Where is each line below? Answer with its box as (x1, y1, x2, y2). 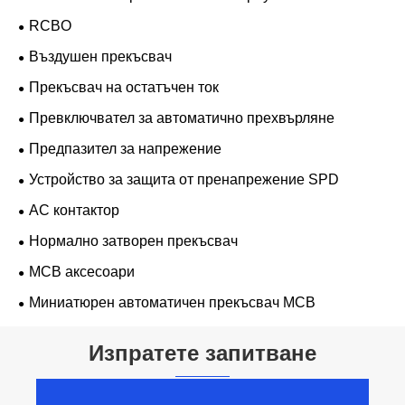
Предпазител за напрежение (29, 141, 221, 157)
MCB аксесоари (29, 264, 135, 280)
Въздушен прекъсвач (29, 49, 172, 65)
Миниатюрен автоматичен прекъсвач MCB (29, 295, 316, 311)
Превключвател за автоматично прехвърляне (29, 110, 334, 127)
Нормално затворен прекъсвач (29, 233, 238, 250)
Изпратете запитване (89, 341, 316, 366)
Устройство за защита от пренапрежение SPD (29, 172, 339, 188)
